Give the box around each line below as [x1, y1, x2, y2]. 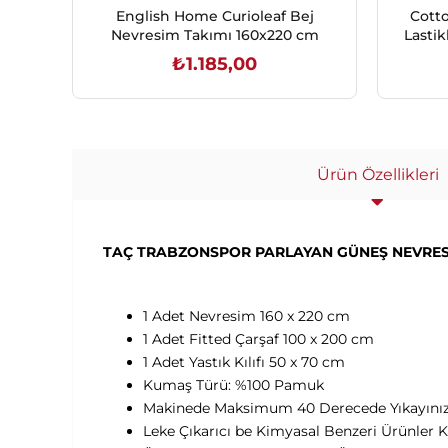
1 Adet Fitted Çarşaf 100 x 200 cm [143, 329, 374, 348]
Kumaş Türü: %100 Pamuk [143, 375, 324, 394]
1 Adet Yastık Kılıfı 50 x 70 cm [143, 352, 345, 371]
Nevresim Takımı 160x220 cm [110, 26, 319, 44]
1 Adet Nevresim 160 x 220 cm [143, 306, 350, 325]
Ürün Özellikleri [316, 165, 439, 184]
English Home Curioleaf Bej [115, 7, 314, 25]
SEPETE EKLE [179, 98, 271, 114]
